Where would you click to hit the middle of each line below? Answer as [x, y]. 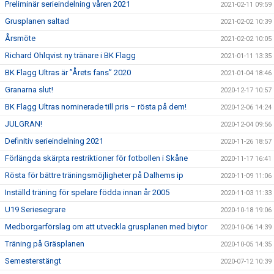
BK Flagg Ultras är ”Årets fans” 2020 [68, 72]
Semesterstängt [33, 261]
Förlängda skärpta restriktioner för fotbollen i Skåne [96, 158]
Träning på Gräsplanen [45, 243]
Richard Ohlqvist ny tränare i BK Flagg [70, 55]
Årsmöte [20, 38]
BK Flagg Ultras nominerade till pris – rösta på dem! [96, 106]
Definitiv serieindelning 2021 [54, 141]
